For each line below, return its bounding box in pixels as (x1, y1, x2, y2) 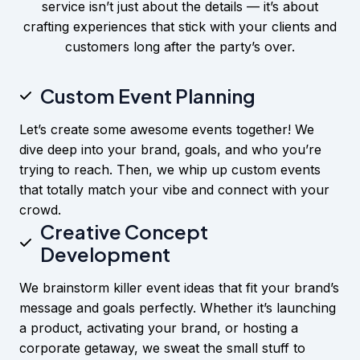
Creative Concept (40, 219, 208, 243)
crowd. (19, 202, 61, 218)
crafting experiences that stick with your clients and (23, 18, 337, 35)
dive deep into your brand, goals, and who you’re (19, 141, 321, 157)
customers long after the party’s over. (65, 39, 295, 55)
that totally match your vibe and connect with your (19, 182, 329, 198)
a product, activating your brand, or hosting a (19, 320, 298, 336)
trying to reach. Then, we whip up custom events (19, 162, 321, 178)
